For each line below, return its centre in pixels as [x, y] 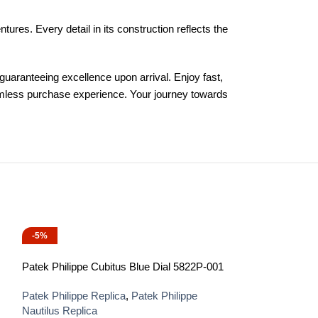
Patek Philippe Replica [73, 296]
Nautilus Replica [59, 311]
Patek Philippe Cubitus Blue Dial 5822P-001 [122, 267]
